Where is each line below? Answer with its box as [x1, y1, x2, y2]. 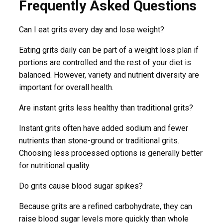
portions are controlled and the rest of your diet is [19, 57, 191, 67]
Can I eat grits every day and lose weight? [19, 24, 164, 34]
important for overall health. [19, 82, 113, 92]
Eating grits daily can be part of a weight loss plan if [19, 45, 199, 55]
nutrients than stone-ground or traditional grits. [19, 135, 179, 145]
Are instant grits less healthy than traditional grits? [19, 103, 193, 112]
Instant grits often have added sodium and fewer [19, 123, 188, 133]
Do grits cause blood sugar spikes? [19, 181, 143, 191]
